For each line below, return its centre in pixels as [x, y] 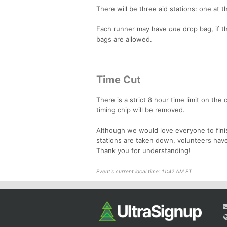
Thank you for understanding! [143, 150]
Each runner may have [133, 29]
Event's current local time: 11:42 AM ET [144, 171]
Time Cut [119, 79]
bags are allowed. [124, 39]
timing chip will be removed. [141, 110]
